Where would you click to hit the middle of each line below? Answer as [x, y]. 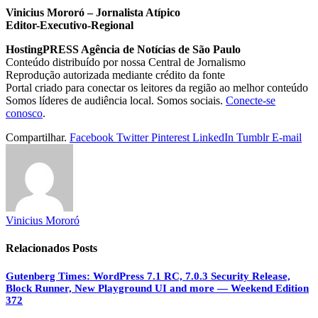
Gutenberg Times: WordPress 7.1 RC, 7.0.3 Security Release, [148, 276]
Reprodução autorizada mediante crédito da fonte [115, 75]
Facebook [92, 138]
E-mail [287, 138]
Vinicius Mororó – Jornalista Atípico [93, 13]
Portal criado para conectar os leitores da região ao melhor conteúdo [157, 88]
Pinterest [170, 138]
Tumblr [253, 138]
